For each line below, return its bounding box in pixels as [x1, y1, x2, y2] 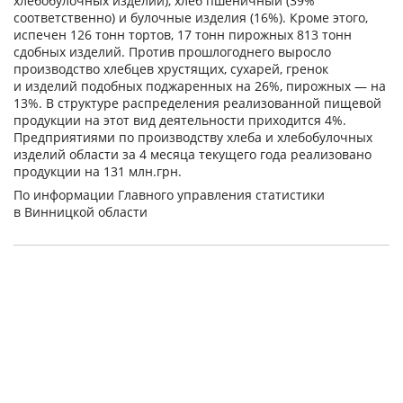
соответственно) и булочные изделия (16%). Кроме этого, [13, 9, 368, 27]
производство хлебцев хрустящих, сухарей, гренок [13, 60, 328, 78]
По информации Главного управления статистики [13, 186, 325, 204]
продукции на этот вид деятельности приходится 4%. [13, 112, 346, 130]
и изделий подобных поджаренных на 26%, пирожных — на [13, 77, 386, 95]
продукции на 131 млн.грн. [13, 163, 182, 181]
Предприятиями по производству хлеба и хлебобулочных [13, 129, 372, 147]
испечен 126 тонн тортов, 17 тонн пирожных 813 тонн [13, 26, 352, 44]
